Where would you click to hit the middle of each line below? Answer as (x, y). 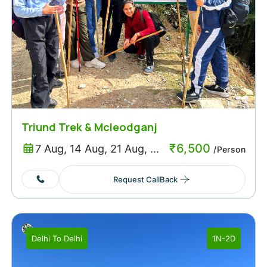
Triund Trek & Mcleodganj (89, 127)
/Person (228, 149)
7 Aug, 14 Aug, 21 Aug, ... (97, 149)
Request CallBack (145, 179)
